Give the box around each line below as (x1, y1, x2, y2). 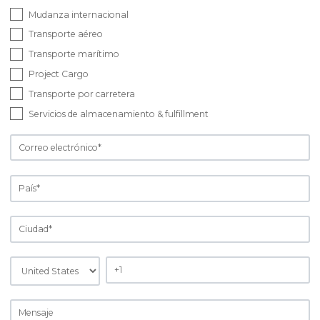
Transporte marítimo (29, 49, 119, 60)
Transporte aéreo (29, 29, 103, 40)
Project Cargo (29, 69, 89, 80)
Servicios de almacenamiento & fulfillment (29, 108, 209, 119)
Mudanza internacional (29, 9, 129, 20)
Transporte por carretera (29, 88, 135, 99)
